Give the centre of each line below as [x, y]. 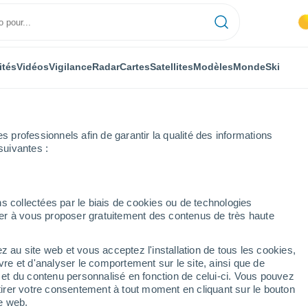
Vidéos [33, 66]
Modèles [213, 66]
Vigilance [70, 66]
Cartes [135, 66]
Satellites [172, 66]
